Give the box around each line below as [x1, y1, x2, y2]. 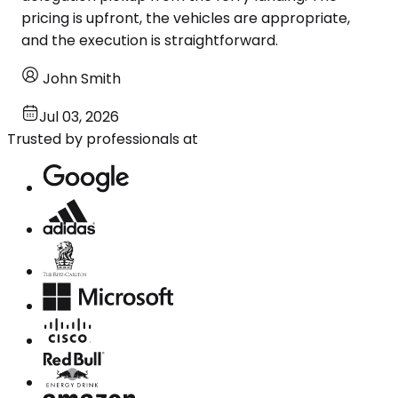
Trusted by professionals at [7, 128, 198, 149]
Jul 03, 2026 [39, 106, 119, 127]
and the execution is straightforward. [21, 29, 278, 51]
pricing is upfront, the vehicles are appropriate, [21, 7, 350, 28]
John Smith [43, 68, 121, 89]
